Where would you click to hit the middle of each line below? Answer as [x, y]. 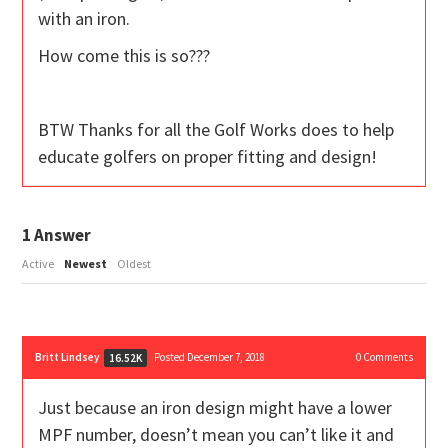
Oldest [134, 264]
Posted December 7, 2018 [210, 357]
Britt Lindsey [67, 357]
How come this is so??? [124, 56]
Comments [386, 357]
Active [38, 264]
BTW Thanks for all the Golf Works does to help [216, 130]
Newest [86, 264]
